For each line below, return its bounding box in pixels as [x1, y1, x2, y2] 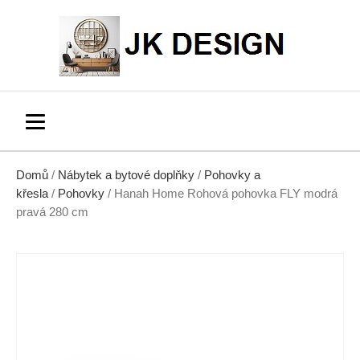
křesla [16, 187, 48, 200]
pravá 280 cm [16, 206, 88, 219]
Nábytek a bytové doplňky [58, 169, 194, 182]
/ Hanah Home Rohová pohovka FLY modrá [104, 187, 337, 200]
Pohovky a [204, 169, 260, 182]
